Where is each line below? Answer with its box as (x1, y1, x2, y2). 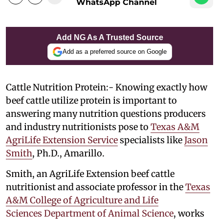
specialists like (118, 134, 184, 146)
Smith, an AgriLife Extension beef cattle (6, 168, 175, 179)
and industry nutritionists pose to (6, 121, 151, 132)
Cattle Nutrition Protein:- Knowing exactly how (6, 81, 207, 93)
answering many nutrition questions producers (6, 108, 206, 119)
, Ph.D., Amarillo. (32, 147, 105, 159)
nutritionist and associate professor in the (6, 181, 185, 193)
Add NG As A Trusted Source (56, 33, 163, 42)
